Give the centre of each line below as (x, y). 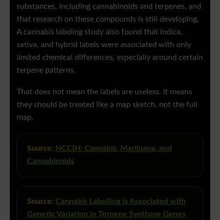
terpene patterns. (46, 71)
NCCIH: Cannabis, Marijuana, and (114, 149)
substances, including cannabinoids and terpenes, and (109, 7)
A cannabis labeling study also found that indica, (100, 32)
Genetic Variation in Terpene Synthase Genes (106, 215)
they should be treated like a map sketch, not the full (107, 105)
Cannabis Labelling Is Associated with (121, 202)
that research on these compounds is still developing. (108, 20)
